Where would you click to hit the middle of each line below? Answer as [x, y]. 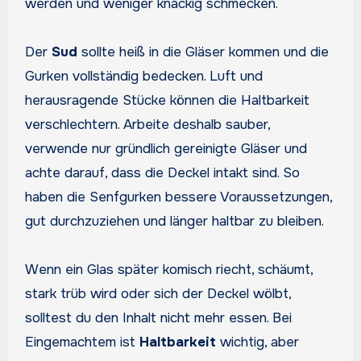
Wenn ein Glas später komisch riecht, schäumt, [168, 269]
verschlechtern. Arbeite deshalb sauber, [147, 124]
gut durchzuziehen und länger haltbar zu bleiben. [174, 221]
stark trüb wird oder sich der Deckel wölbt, [158, 293]
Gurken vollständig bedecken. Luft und [143, 76]
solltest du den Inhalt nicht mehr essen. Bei [158, 317]
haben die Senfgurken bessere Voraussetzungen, [178, 197]
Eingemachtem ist [82, 342]
